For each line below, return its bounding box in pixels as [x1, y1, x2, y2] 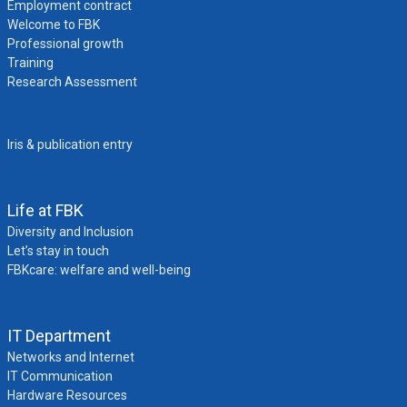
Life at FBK [6, 201, 84, 220]
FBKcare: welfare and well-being [6, 263, 191, 277]
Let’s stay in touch [6, 243, 109, 258]
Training [6, 55, 54, 70]
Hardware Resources [6, 388, 127, 402]
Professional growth [6, 36, 124, 51]
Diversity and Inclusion [6, 224, 134, 239]
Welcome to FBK [6, 17, 100, 32]
